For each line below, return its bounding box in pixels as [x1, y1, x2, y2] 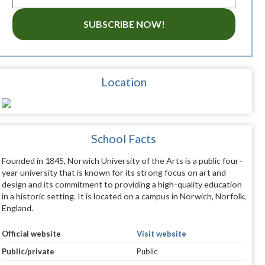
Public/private [1, 247, 54, 257]
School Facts [91, 132, 157, 146]
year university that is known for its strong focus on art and [1, 167, 226, 178]
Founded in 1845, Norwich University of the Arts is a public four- [1, 156, 243, 166]
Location [101, 75, 147, 89]
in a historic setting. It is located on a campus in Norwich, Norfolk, [1, 191, 246, 202]
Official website [1, 229, 61, 239]
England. [1, 203, 33, 214]
